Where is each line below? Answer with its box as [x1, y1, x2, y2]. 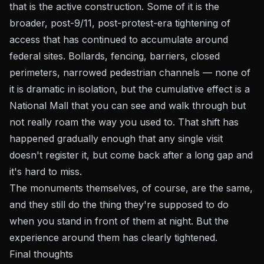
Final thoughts [9, 248, 73, 260]
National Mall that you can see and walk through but [9, 100, 246, 111]
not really [9, 116, 55, 128]
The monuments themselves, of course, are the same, [9, 182, 253, 194]
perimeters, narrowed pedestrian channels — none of [9, 67, 250, 78]
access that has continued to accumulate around [9, 34, 228, 45]
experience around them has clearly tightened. [9, 232, 217, 243]
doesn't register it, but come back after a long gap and [9, 149, 253, 161]
